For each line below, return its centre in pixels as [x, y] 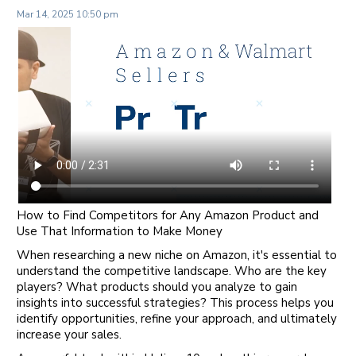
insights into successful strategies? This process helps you [175, 302]
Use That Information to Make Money [120, 231]
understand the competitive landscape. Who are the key [172, 271]
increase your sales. [69, 334]
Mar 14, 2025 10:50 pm [68, 14]
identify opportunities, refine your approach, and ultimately [177, 318]
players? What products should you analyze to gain [157, 286]
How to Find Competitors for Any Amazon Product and [168, 215]
